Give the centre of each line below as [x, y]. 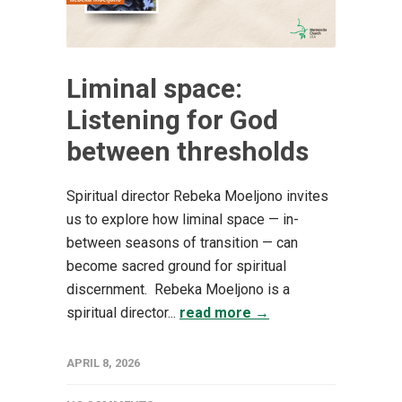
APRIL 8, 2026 [103, 363]
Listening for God [172, 120]
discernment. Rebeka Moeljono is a [178, 289]
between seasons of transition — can [182, 243]
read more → [224, 313]
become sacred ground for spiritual [176, 266]
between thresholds [188, 151]
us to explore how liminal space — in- [183, 219]
